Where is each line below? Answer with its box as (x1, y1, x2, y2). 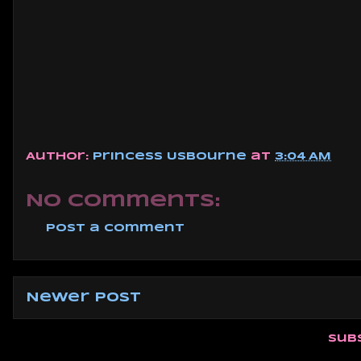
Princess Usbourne (93, 151, 251, 163)
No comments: (26, 192, 220, 210)
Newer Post (26, 292, 141, 305)
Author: (26, 151, 93, 163)
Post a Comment (46, 222, 185, 234)
